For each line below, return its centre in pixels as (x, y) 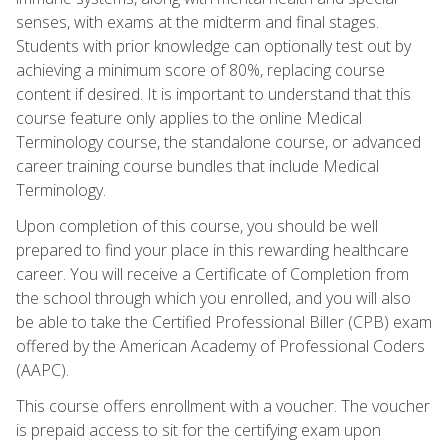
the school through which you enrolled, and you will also (213, 297)
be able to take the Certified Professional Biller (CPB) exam (224, 321)
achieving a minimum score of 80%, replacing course (200, 69)
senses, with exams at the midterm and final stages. (197, 21)
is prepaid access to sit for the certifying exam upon (198, 429)
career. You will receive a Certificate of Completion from (212, 273)
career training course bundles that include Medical (197, 165)
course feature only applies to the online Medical (189, 117)
